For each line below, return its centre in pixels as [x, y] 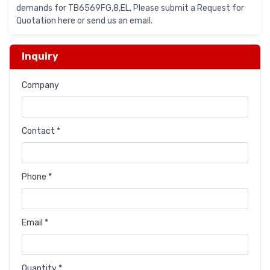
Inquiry [40, 57]
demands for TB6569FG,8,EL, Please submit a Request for [130, 8]
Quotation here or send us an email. [84, 21]
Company [40, 86]
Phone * [37, 177]
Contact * [41, 131]
